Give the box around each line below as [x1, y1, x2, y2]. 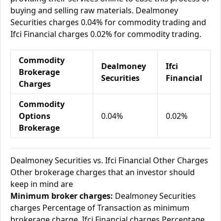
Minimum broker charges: [10, 190, 113, 201]
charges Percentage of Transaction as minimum [10, 202, 189, 213]
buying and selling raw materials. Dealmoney [10, 5, 178, 16]
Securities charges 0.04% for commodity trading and [10, 17, 206, 28]
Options [19, 110, 50, 121]
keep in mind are [10, 179, 73, 189]
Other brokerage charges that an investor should [10, 167, 195, 178]
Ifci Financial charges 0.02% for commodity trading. [10, 29, 201, 39]
